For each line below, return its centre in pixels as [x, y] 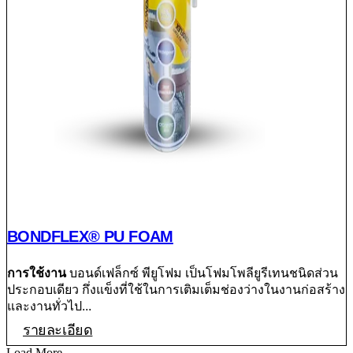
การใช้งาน [37, 273]
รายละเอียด [58, 330]
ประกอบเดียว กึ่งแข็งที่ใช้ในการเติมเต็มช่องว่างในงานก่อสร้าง [176, 289]
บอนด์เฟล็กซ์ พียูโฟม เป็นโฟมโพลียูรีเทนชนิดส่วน [202, 273]
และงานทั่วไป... [49, 306]
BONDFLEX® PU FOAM [90, 236]
